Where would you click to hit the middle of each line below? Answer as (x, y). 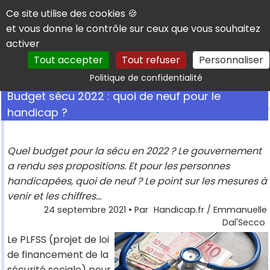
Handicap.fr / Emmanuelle (210, 210)
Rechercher (216, 71)
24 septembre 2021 (85, 210)
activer (23, 44)
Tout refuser (151, 60)
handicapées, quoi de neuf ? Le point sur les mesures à (137, 181)
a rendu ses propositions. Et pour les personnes (118, 166)
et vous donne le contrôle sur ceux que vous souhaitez (133, 29)
